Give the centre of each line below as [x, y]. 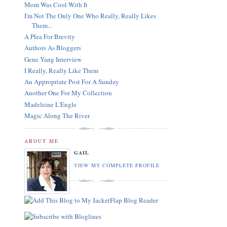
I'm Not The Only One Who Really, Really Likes [90, 15]
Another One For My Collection [68, 93]
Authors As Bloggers [53, 48]
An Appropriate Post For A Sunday [72, 82]
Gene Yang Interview [53, 59]
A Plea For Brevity [50, 37]
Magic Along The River [57, 115]
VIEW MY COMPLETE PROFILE [117, 165]
